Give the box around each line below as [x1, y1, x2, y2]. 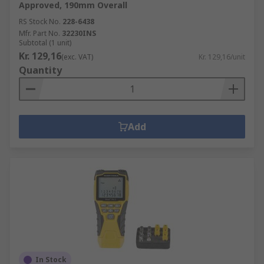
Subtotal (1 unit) [19, 38, 71, 48]
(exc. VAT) [61, 52, 93, 62]
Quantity [19, 64, 62, 77]
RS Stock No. [19, 16, 61, 27]
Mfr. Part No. [19, 28, 60, 38]
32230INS [62, 28, 96, 38]
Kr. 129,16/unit [199, 52, 245, 62]
